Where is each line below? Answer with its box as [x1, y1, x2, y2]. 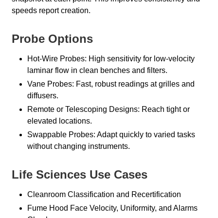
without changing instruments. [27, 142, 130, 150]
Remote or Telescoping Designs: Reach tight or [27, 105, 190, 113]
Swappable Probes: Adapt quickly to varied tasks [27, 130, 195, 139]
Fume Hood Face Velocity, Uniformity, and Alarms [27, 203, 198, 212]
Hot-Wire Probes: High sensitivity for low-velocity [27, 54, 195, 63]
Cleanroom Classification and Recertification [27, 190, 181, 199]
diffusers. [27, 91, 58, 100]
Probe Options [12, 32, 93, 45]
